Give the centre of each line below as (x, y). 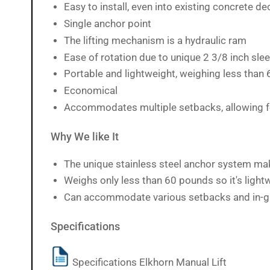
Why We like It (85, 137)
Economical (91, 91)
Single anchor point (108, 24)
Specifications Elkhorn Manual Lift (148, 262)
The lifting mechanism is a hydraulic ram (155, 40)
